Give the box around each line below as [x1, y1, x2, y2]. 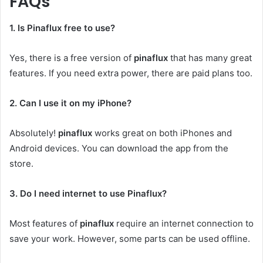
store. [9, 157, 33, 169]
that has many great [168, 52, 252, 63]
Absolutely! [9, 127, 58, 139]
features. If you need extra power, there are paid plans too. [9, 67, 252, 79]
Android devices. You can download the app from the [9, 142, 228, 154]
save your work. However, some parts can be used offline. [9, 232, 250, 244]
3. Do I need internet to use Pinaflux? [9, 187, 167, 199]
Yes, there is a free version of [9, 52, 134, 63]
